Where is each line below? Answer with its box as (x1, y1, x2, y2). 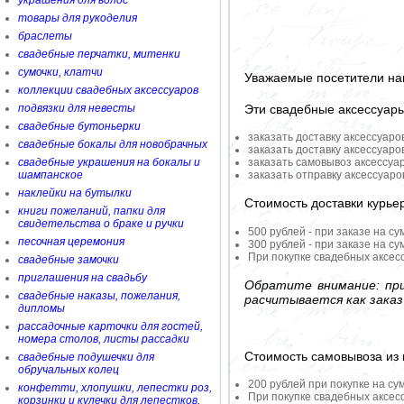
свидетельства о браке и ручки (18, 217, 184, 230)
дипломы (18, 302, 65, 315)
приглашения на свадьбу (18, 271, 147, 284)
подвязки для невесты (18, 102, 135, 115)
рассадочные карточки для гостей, (18, 320, 203, 333)
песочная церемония (18, 235, 124, 248)
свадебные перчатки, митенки (18, 48, 180, 60)
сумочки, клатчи (18, 66, 103, 78)
